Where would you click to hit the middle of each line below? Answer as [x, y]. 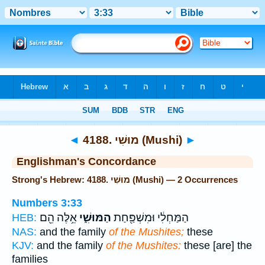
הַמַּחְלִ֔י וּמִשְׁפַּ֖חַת [150, 217]
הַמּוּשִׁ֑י [94, 217]
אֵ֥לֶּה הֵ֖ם [58, 217]
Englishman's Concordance [86, 161]
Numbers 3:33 [47, 203]
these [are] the [216, 245]
